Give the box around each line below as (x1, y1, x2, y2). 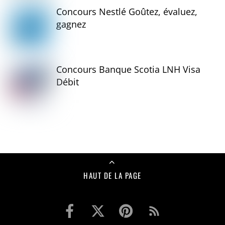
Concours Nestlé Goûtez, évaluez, (56, 6, 198, 18)
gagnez (56, 18, 86, 31)
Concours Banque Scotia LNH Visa (56, 63, 201, 76)
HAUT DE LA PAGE (83, 170, 142, 181)
